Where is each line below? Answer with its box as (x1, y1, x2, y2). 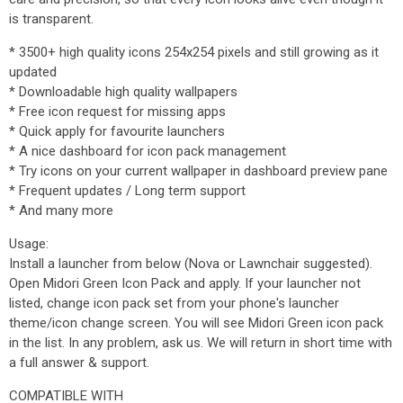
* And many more (9, 202, 113, 219)
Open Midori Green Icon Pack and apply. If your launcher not (9, 275, 361, 291)
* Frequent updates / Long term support (9, 183, 246, 199)
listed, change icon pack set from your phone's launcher (9, 295, 339, 311)
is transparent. (9, 11, 94, 27)
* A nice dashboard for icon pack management (9, 143, 286, 159)
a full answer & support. (9, 354, 149, 371)
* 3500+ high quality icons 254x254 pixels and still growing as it (9, 44, 379, 60)
